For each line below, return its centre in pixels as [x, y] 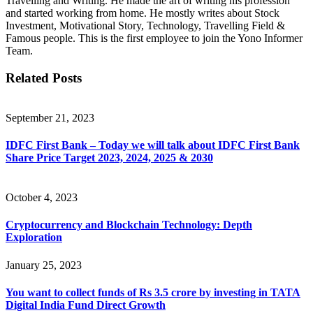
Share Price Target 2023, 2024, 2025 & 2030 [109, 157]
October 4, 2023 [42, 198]
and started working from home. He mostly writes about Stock [143, 13]
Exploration [34, 238]
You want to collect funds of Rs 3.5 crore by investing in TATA [153, 292]
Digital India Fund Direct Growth [86, 305]
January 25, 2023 [44, 265]
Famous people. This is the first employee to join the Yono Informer [154, 38]
